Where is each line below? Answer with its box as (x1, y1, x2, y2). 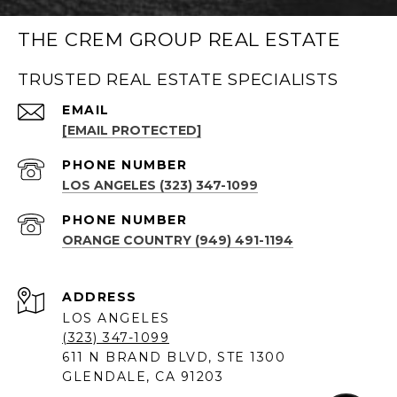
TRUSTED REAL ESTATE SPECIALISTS (18, 69, 339, 90)
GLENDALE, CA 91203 (62, 368, 223, 385)
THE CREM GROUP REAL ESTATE (18, 27, 340, 51)
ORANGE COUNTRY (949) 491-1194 (62, 231, 293, 248)
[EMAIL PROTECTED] (62, 121, 201, 138)
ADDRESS (62, 288, 137, 305)
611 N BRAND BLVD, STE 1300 (62, 348, 285, 365)
